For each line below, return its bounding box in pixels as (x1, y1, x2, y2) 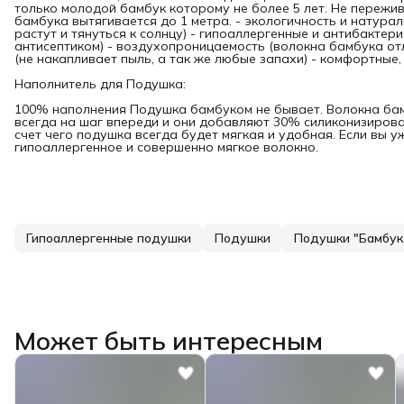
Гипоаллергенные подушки (26, 230, 191, 246)
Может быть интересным (14, 325, 323, 356)
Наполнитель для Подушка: (14, 76, 186, 92)
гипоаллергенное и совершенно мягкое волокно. (14, 139, 318, 155)
